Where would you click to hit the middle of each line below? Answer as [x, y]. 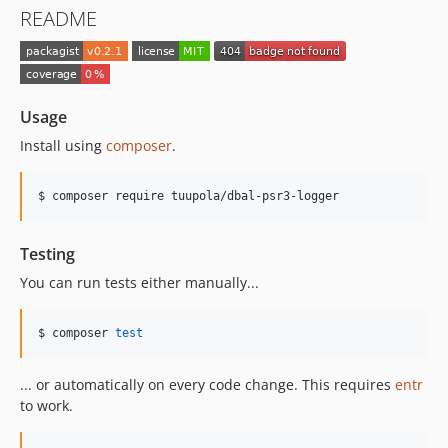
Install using [63, 145]
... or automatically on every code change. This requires [207, 384]
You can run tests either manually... [139, 282]
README [58, 18]
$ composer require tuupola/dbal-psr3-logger [188, 195]
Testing [47, 253]
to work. [46, 405]
